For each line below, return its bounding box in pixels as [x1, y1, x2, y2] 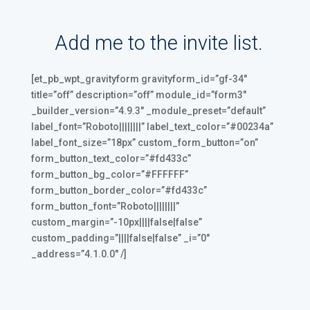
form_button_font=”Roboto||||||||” [30, 200, 179, 212]
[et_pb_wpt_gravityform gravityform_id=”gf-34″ [30, 73, 247, 84]
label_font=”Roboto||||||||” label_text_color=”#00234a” [30, 120, 273, 132]
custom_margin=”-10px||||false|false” [30, 216, 202, 228]
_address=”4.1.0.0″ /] [30, 248, 127, 259]
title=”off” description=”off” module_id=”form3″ [30, 89, 246, 100]
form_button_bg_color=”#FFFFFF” [30, 168, 188, 180]
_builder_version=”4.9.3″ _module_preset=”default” [30, 104, 266, 116]
